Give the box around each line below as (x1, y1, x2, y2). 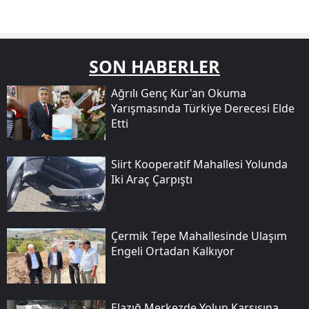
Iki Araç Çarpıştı (110, 172, 192, 188)
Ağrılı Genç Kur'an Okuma (110, 85, 246, 101)
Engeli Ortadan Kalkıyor (110, 243, 235, 259)
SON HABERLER (89, 54, 220, 78)
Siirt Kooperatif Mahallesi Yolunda (110, 157, 288, 172)
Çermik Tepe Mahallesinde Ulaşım (110, 228, 287, 244)
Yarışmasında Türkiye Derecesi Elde (110, 100, 295, 116)
